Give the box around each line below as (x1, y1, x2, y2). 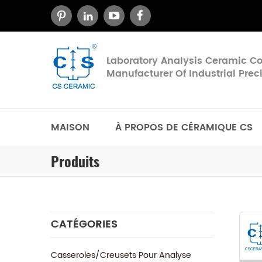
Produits (51, 152, 99, 171)
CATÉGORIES (51, 216, 118, 233)
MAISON (51, 120, 89, 135)
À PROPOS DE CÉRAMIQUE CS (115, 120, 253, 135)
